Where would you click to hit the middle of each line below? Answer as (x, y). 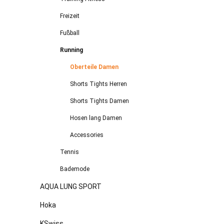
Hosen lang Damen (96, 118)
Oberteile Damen (94, 67)
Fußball (70, 33)
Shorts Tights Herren (98, 84)
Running (71, 50)
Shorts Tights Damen (99, 101)
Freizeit (70, 16)
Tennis (69, 152)
